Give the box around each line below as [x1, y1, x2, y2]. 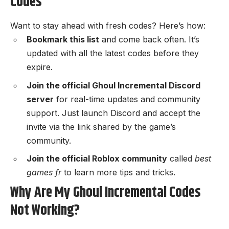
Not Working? [10, 199, 80, 221]
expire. [27, 62, 53, 73]
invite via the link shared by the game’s [27, 121, 176, 132]
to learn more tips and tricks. [61, 167, 175, 178]
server [27, 94, 54, 104]
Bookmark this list [27, 34, 99, 45]
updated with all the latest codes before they [27, 48, 199, 59]
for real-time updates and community [54, 94, 200, 104]
